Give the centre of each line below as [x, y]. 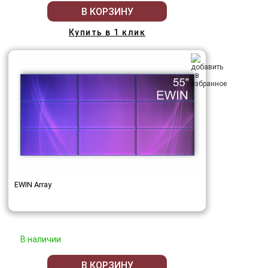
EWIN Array [33, 185]
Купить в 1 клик [107, 33]
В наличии [41, 240]
